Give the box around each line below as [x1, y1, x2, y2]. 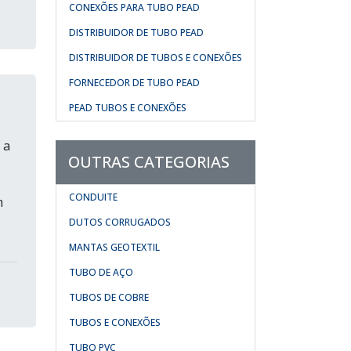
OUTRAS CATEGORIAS [68, 151, 230, 172]
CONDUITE [69, 190, 118, 204]
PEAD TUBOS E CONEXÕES [69, 101, 186, 114]
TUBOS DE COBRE [69, 291, 149, 304]
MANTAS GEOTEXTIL [69, 241, 160, 254]
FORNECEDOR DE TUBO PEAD [69, 76, 200, 89]
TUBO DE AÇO [69, 266, 133, 279]
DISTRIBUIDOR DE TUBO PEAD [69, 26, 204, 39]
